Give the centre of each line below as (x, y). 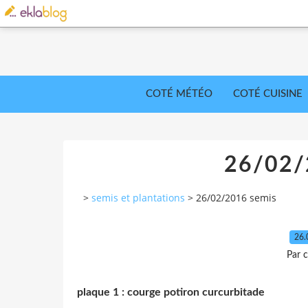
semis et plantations (138, 198)
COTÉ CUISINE (268, 94)
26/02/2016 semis (236, 198)
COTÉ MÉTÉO (179, 94)
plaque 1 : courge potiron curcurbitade (171, 292)
